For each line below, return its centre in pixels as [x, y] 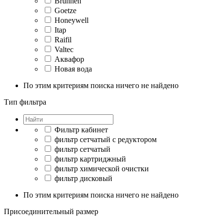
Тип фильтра [25, 102]
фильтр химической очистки [102, 169]
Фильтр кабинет [81, 130]
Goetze [65, 10]
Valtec [64, 49]
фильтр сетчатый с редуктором [106, 139]
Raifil [63, 40]
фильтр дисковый [83, 178]
